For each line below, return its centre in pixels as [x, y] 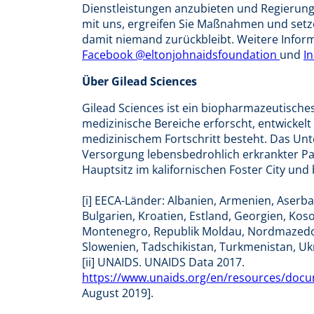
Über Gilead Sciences [139, 82]
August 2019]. [118, 293]
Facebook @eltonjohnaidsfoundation [181, 55]
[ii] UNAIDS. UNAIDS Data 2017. [163, 262]
